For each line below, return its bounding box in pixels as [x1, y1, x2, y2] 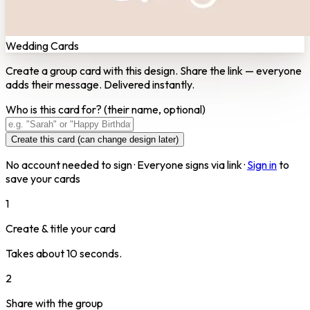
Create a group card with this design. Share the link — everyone [6, 63, 302, 77]
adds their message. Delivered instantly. [6, 77, 194, 91]
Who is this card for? [6, 102, 104, 116]
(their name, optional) [104, 102, 206, 116]
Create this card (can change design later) [11, 134, 179, 145]
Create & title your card [6, 221, 116, 235]
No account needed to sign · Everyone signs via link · [6, 157, 245, 172]
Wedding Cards [6, 38, 79, 53]
